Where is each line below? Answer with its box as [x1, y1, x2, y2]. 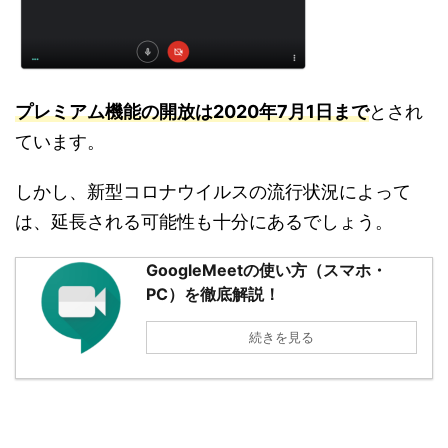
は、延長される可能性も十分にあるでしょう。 [15, 211, 393, 233]
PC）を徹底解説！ [146, 284, 280, 305]
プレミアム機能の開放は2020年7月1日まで [15, 101, 369, 123]
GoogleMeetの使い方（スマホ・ [146, 260, 387, 281]
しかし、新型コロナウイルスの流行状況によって [15, 181, 411, 203]
